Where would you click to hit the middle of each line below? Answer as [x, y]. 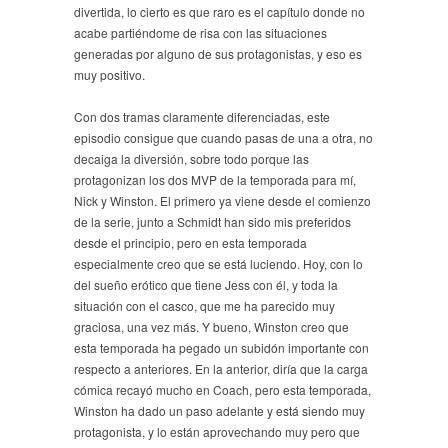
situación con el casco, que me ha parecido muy [204, 305]
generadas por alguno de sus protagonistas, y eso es [218, 53]
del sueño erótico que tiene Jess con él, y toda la [206, 284]
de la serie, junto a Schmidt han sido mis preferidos [212, 221]
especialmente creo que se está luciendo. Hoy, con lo [218, 263]
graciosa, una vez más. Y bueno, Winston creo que [211, 326]
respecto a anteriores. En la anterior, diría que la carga [221, 368]
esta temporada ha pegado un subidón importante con [221, 347]
